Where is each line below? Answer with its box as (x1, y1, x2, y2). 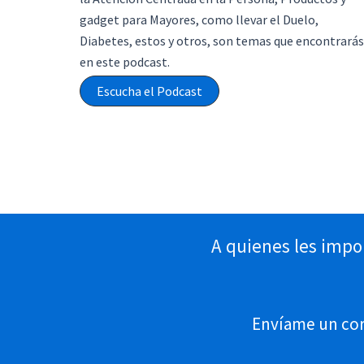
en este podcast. (80, 54, 170, 70)
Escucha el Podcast (97, 83, 202, 99)
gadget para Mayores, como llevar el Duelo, (80, 11, 318, 28)
